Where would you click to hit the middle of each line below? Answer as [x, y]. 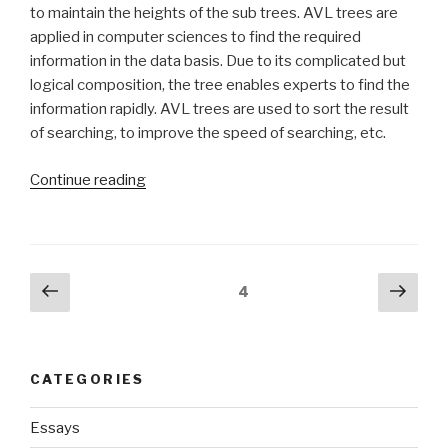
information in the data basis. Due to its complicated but [218, 61]
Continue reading [88, 179]
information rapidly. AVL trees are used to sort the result [219, 109]
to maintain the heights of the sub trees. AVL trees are [214, 13]
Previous [109, 289]
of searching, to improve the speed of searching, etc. [208, 133]
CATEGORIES [87, 378]
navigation [78, 314]
